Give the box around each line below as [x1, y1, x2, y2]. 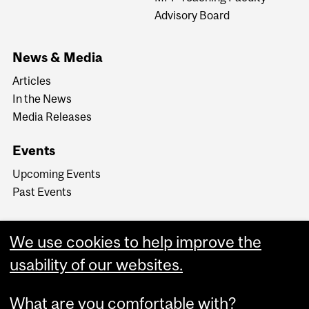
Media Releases [12, 110, 92, 123]
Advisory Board [154, 8, 230, 21]
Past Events [12, 186, 72, 199]
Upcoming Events [12, 168, 101, 181]
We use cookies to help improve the [10, 232, 261, 252]
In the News [12, 92, 72, 105]
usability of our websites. [10, 255, 183, 275]
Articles [12, 74, 52, 87]
